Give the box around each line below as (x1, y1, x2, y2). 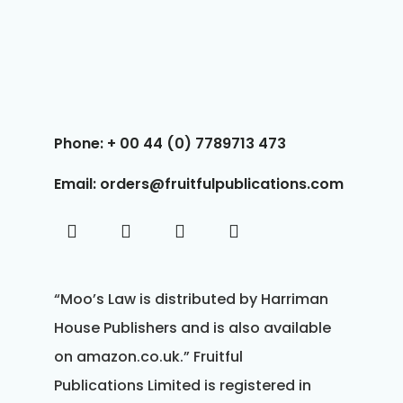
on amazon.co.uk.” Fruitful (54, 345, 243, 367)
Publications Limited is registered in (54, 374, 311, 396)
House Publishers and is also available (54, 317, 331, 338)
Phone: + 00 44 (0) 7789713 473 (54, 132, 286, 154)
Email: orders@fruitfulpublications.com (54, 173, 344, 194)
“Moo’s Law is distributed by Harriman (54, 288, 328, 309)
